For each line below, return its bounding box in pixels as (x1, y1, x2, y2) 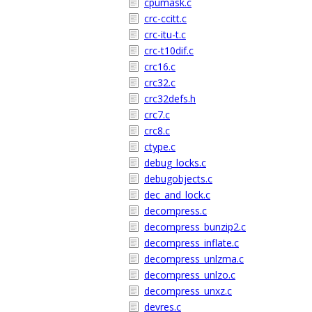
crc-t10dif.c (144, 44, 194, 57)
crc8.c (144, 124, 170, 137)
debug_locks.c (144, 156, 206, 169)
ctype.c (144, 140, 175, 153)
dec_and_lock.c (144, 188, 210, 201)
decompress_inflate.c (144, 236, 239, 249)
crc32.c (144, 76, 175, 89)
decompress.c (144, 204, 207, 217)
